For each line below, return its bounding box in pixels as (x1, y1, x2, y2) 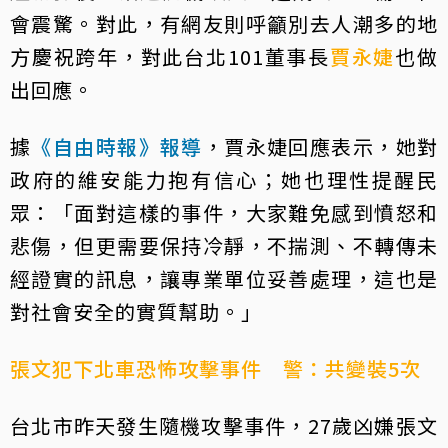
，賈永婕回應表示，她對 (202, 132, 439, 161)
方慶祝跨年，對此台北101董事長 (10, 42, 330, 71)
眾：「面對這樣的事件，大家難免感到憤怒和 (10, 198, 438, 227)
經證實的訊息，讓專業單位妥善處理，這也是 (10, 264, 438, 293)
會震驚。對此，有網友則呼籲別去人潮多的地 (10, 9, 438, 38)
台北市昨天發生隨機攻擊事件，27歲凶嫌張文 (10, 411, 438, 440)
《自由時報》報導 (31, 132, 203, 161)
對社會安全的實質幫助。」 (10, 297, 262, 326)
